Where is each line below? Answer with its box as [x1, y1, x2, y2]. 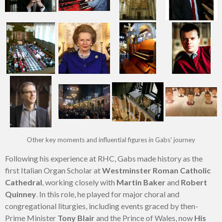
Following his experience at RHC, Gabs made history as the [5, 154, 203, 164]
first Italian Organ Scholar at [5, 166, 102, 175]
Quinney [5, 189, 36, 199]
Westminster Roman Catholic [102, 166, 211, 175]
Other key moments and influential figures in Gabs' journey [27, 136, 195, 144]
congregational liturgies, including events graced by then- [5, 201, 198, 211]
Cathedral [5, 177, 42, 187]
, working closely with [42, 177, 116, 187]
